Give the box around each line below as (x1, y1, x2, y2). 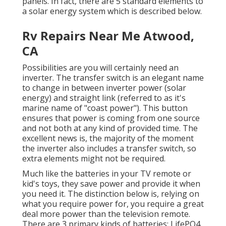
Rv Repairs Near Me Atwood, (22, 27, 194, 44)
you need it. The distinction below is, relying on (22, 188, 199, 200)
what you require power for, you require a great (22, 198, 204, 210)
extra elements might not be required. (22, 153, 165, 164)
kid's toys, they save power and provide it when (22, 178, 200, 190)
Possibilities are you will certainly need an (22, 62, 179, 74)
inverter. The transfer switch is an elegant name (22, 72, 204, 84)
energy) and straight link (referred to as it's (22, 92, 186, 104)
